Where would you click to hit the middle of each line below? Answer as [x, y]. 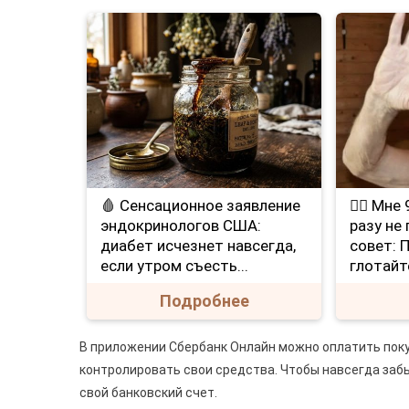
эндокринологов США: [181, 226]
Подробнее [204, 301]
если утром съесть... [175, 266]
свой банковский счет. [148, 393]
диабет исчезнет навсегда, [199, 246]
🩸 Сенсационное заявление [201, 206]
